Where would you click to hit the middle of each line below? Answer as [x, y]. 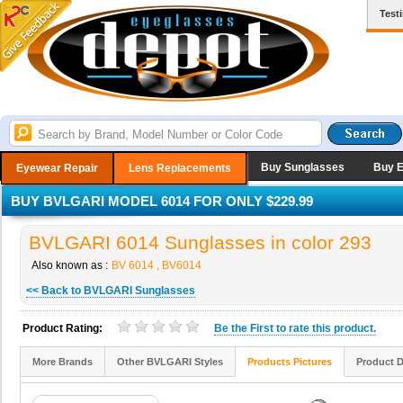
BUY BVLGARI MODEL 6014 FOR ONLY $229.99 [162, 201]
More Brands [63, 362]
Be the [232, 328]
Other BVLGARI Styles [170, 362]
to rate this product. [325, 328]
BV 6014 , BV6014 [157, 265]
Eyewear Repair [57, 168]
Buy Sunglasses [303, 167]
